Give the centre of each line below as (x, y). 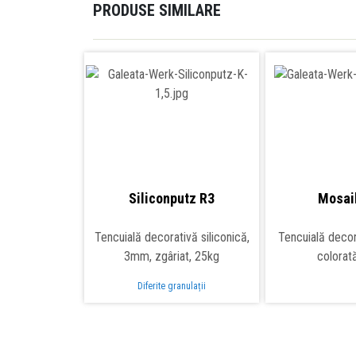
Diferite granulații (172, 286)
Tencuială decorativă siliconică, (172, 238)
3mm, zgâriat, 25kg (172, 257)
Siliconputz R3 (172, 199)
